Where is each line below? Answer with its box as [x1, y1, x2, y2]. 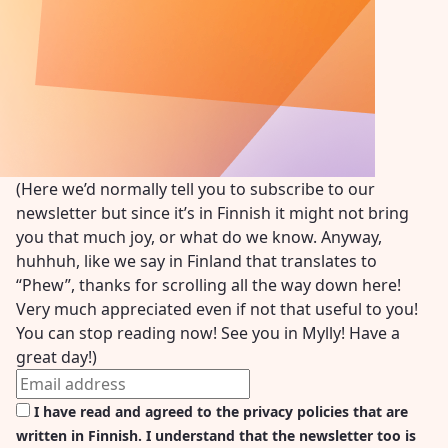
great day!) [16, 346, 97, 369]
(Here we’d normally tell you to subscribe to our [16, 178, 375, 201]
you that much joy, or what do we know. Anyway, [16, 226, 382, 249]
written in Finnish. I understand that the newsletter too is [16, 426, 416, 446]
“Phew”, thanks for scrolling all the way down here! [16, 274, 401, 297]
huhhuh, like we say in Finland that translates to [16, 250, 377, 273]
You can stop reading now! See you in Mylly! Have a [16, 322, 400, 345]
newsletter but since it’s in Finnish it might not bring [16, 202, 409, 225]
